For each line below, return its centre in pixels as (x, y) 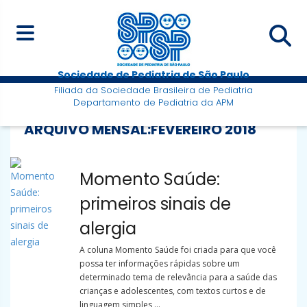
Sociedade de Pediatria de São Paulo (153, 75)
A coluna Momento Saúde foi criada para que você (177, 250)
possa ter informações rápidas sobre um (159, 264)
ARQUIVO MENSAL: (87, 130)
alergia (108, 229)
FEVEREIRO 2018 (204, 130)
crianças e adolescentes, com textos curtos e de (172, 291)
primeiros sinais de (155, 204)
